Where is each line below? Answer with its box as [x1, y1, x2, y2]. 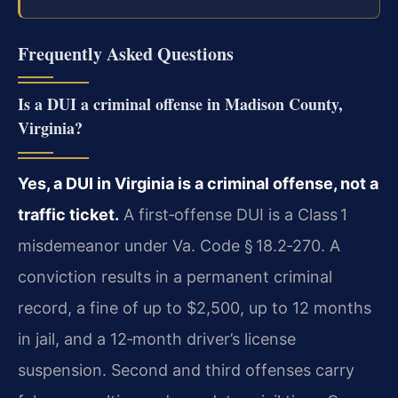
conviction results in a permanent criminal [18, 267, 332, 287]
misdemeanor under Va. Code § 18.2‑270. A [18, 236, 340, 256]
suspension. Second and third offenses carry [18, 361, 354, 380]
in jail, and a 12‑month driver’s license [18, 330, 296, 349]
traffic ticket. [18, 205, 119, 225]
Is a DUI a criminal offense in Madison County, [18, 92, 343, 116]
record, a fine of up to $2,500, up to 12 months [18, 298, 371, 318]
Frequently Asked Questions [18, 41, 234, 68]
